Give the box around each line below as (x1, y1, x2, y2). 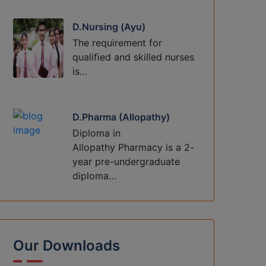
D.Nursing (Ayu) (72, 21, 145, 33)
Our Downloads (13, 237, 120, 255)
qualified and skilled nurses (72, 51, 194, 64)
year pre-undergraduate (72, 156, 180, 168)
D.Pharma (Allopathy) (72, 111, 170, 123)
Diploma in (72, 127, 121, 140)
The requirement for (72, 37, 162, 49)
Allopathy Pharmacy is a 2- (72, 141, 194, 154)
